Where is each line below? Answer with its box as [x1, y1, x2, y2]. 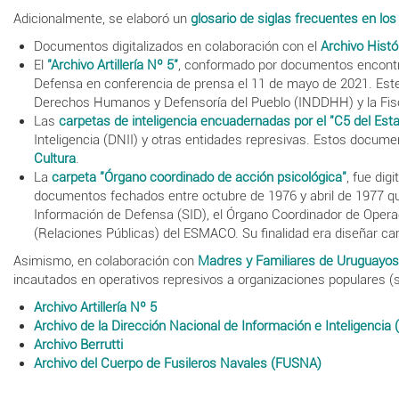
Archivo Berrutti [33, 336, 123, 353]
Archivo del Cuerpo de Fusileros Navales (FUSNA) [33, 354, 322, 371]
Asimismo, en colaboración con [13, 252, 198, 269]
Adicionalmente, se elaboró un [13, 10, 191, 27]
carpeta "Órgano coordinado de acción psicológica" [51, 168, 346, 185]
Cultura [33, 150, 76, 167]
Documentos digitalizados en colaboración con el [33, 37, 321, 54]
